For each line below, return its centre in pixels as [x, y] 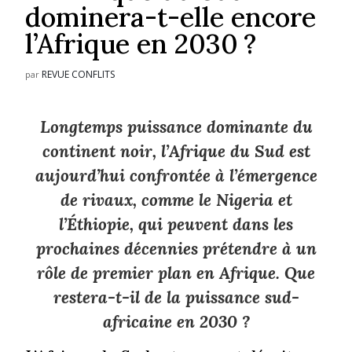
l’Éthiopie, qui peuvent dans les [176, 224]
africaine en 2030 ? [176, 321]
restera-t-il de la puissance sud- [176, 297]
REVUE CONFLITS [79, 74]
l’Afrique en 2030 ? [141, 43]
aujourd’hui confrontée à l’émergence [176, 175]
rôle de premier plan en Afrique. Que [176, 273]
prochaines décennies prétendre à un [176, 248]
